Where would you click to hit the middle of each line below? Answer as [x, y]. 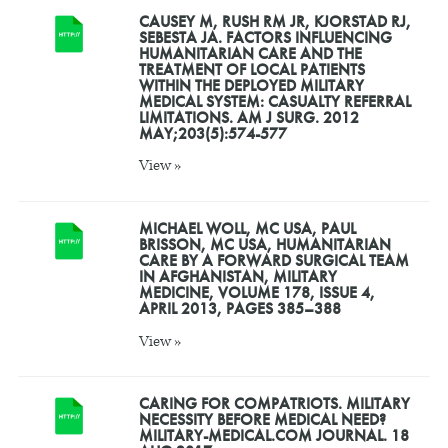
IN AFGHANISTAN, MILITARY [237, 276]
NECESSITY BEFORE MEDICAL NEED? [262, 419]
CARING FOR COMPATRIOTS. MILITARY [274, 403]
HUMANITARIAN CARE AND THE [250, 53]
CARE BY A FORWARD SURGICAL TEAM [273, 260]
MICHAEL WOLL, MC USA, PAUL [247, 228]
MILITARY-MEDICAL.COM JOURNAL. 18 [273, 435]
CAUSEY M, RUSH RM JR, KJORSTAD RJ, [274, 21]
